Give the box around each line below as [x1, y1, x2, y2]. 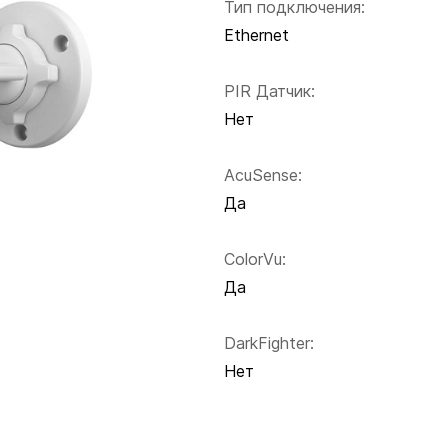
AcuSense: [224, 165, 302, 186]
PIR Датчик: [224, 81, 315, 102]
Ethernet [224, 25, 289, 46]
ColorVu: [224, 249, 286, 270]
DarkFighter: [224, 333, 314, 354]
